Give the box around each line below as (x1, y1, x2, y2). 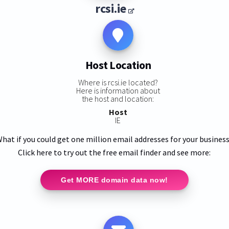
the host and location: (82, 93, 154, 104)
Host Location (85, 58, 151, 73)
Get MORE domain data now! (61, 175, 168, 184)
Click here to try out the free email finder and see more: (18, 147, 211, 157)
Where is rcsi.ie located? (78, 77, 158, 87)
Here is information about (76, 85, 160, 96)
